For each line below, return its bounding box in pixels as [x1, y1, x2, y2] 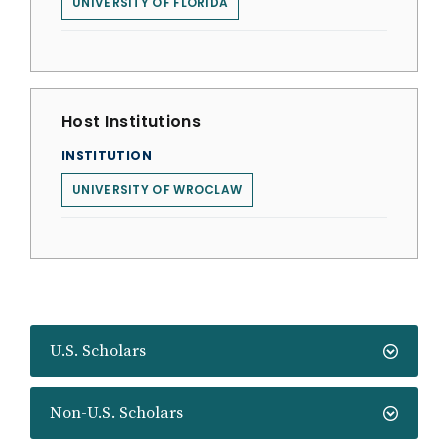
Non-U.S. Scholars [50, 403, 183, 423]
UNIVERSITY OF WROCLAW [72, 181, 243, 198]
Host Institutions [61, 110, 201, 133]
